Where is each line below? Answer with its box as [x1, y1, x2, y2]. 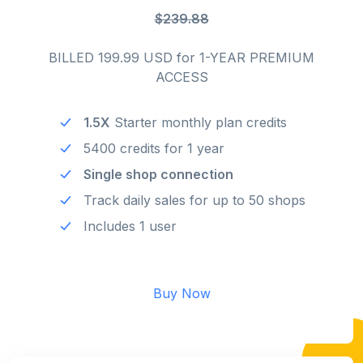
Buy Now [152, 284, 211, 301]
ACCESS [155, 68, 208, 85]
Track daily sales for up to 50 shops [83, 191, 305, 208]
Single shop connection [83, 165, 233, 182]
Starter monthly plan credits [110, 113, 287, 130]
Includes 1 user [83, 217, 177, 234]
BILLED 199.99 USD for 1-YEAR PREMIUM [49, 49, 314, 66]
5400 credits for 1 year [83, 139, 224, 156]
